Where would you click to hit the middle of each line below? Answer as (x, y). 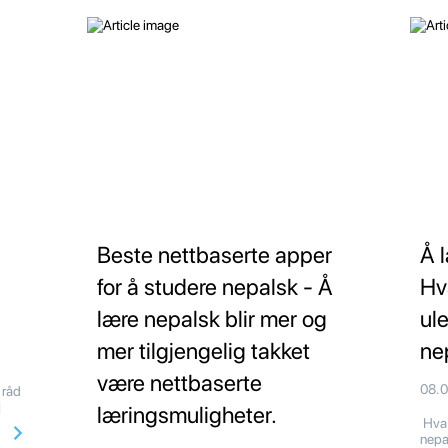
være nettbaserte (179, 383)
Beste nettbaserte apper (214, 255)
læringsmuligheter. (186, 415)
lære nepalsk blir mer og (211, 319)
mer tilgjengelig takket (203, 351)
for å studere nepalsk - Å (214, 287)
